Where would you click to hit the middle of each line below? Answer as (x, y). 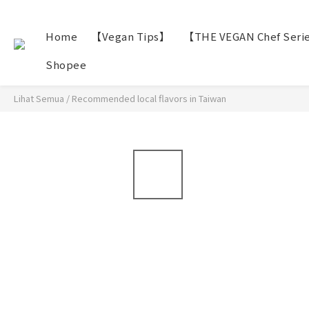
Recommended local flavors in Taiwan (149, 98)
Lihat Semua (39, 98)
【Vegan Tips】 (130, 36)
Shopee (66, 64)
